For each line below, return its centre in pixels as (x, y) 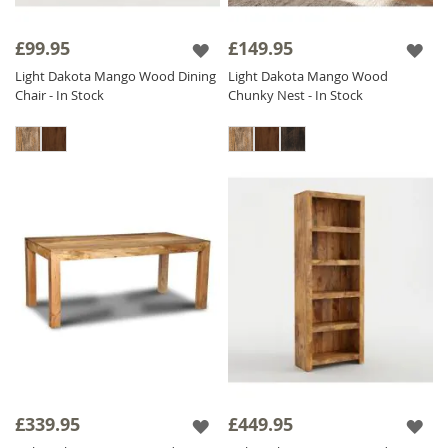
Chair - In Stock (59, 94)
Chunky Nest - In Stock (296, 94)
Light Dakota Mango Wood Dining (115, 75)
